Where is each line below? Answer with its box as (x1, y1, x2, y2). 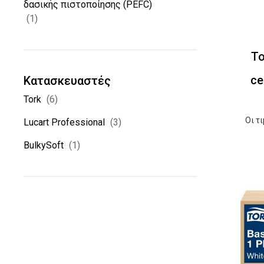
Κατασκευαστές (24, 74, 111, 88)
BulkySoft (24, 140, 64, 151)
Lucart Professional (24, 117, 105, 128)
